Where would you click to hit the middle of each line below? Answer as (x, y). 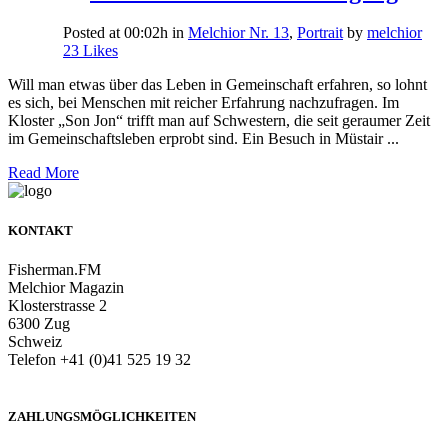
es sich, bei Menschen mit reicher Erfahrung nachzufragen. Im (203, 103)
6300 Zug (39, 323)
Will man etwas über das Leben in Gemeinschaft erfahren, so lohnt (217, 85)
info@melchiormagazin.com (97, 377)
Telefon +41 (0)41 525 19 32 (99, 359)
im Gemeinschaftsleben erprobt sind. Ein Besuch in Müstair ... (203, 139)
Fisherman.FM (54, 269)
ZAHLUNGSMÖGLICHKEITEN (102, 416)
